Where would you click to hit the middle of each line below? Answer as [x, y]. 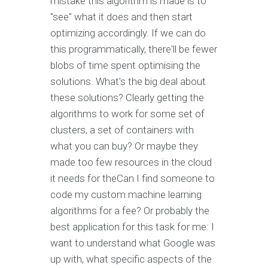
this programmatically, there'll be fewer [134, 49]
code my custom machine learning [126, 195]
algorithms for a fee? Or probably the [130, 211]
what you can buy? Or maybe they [124, 146]
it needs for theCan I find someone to [133, 179]
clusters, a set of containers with [122, 130]
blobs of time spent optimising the [125, 66]
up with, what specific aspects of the [131, 259]
